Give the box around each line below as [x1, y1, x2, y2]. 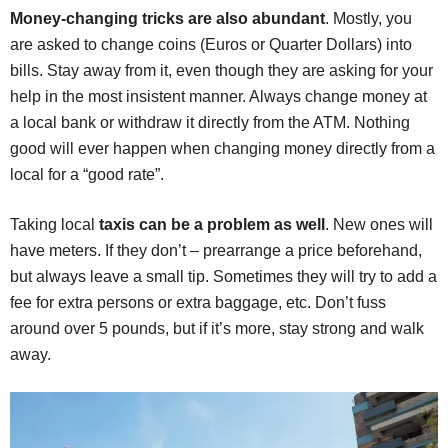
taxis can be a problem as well [99, 216, 325, 234]
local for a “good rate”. [10, 166, 164, 184]
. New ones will [325, 216, 433, 234]
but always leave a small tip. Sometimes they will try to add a [10, 268, 437, 286]
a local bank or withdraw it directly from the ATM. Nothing [10, 114, 410, 132]
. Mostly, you [325, 10, 412, 28]
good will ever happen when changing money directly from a [10, 140, 435, 158]
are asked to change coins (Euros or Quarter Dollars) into [10, 36, 412, 54]
